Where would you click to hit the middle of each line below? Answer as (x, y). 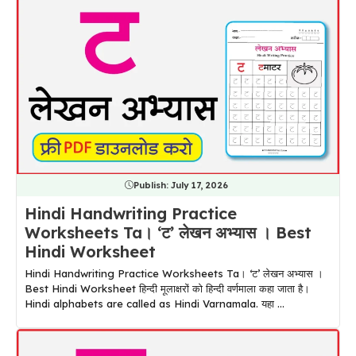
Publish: (152, 185)
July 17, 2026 (199, 185)
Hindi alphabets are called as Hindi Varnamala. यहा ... (155, 303)
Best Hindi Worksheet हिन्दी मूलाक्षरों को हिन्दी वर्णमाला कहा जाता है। (167, 288)
